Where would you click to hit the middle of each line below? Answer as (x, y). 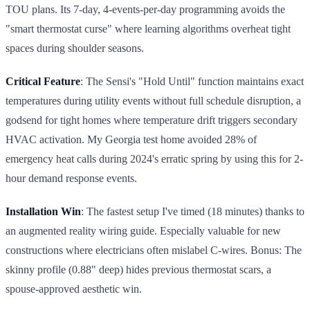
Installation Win (43, 211)
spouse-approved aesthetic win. (74, 289)
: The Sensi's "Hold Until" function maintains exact (192, 81)
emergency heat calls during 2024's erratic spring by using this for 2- (154, 158)
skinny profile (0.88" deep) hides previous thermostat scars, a (138, 269)
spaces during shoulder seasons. (75, 48)
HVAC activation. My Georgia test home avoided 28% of (131, 139)
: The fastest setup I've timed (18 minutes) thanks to (193, 211)
